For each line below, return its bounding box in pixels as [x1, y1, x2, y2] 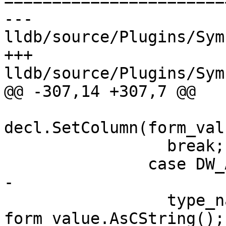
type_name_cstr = [4, 191, 167, 210]
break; [4, 137, 167, 155]
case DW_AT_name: [4, 155, 148, 174]
